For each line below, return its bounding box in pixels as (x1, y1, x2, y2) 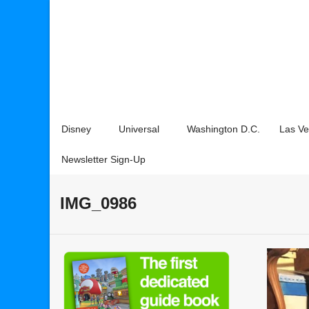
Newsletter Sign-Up (61, 154, 146, 165)
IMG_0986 (60, 194, 137, 212)
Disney (61, 123, 91, 134)
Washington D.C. (187, 123, 260, 134)
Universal (119, 123, 159, 134)
